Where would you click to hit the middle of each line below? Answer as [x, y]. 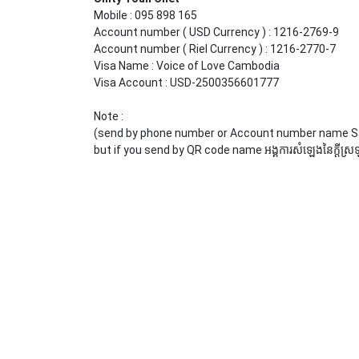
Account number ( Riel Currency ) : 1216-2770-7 [215, 49]
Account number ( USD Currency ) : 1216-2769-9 [216, 32]
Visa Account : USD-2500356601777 [186, 83]
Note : [109, 116]
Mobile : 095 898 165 [145, 15]
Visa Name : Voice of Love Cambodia [187, 66]
